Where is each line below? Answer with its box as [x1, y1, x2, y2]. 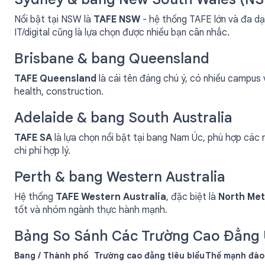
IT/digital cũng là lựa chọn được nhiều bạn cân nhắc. [14, 27, 230, 38]
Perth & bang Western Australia [14, 168, 225, 186]
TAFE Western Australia [56, 191, 166, 203]
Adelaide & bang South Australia [14, 109, 232, 127]
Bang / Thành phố [14, 250, 89, 261]
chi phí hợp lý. [14, 145, 70, 157]
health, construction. [14, 86, 104, 98]
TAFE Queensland [14, 73, 96, 85]
